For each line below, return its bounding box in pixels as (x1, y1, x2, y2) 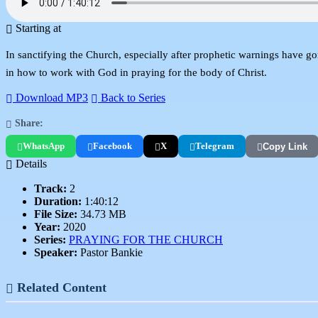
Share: (12, 117, 43, 129)
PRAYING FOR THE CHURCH (69, 234, 223, 246)
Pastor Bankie (77, 246, 143, 259)
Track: (34, 182, 67, 195)
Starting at (13, 21, 61, 34)
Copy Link (263, 141, 307, 152)
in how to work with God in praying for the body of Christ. (6, 66, 267, 78)
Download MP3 (13, 92, 88, 104)
